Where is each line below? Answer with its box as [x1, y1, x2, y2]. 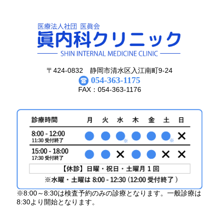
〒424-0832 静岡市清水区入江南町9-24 [46, 66, 173, 74]
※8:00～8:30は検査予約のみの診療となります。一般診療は [17, 189, 201, 197]
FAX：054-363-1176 [78, 85, 141, 93]
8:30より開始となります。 [17, 198, 99, 206]
